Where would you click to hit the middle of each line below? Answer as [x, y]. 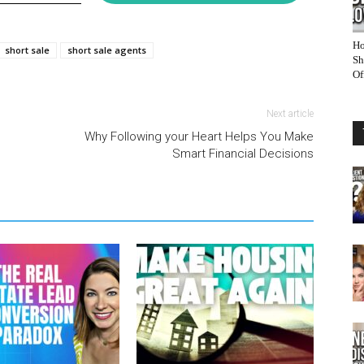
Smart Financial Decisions [243, 154]
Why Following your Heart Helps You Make [199, 136]
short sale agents [107, 50]
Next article [290, 114]
